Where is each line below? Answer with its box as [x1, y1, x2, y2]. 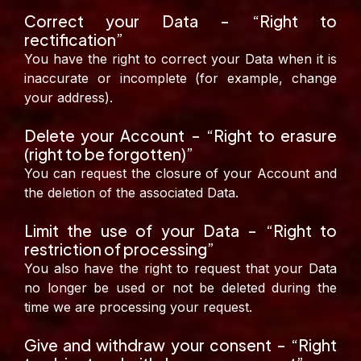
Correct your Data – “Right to [24, 11, 337, 31]
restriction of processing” [24, 239, 214, 259]
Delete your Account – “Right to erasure [24, 126, 337, 146]
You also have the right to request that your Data [24, 260, 337, 277]
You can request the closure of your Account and [24, 165, 337, 182]
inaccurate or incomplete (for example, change [24, 70, 337, 87]
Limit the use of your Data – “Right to [24, 221, 337, 241]
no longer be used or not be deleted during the [24, 280, 337, 297]
